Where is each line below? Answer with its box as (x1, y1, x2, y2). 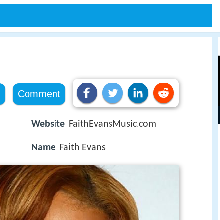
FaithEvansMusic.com (69, 119, 156, 129)
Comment (17, 88, 60, 99)
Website (31, 119, 65, 129)
